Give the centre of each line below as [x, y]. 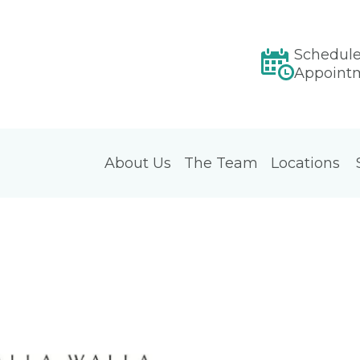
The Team [221, 163]
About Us [138, 163]
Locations [305, 163]
